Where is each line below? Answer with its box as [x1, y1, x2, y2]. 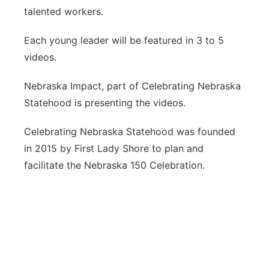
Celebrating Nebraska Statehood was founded [24, 125, 235, 138]
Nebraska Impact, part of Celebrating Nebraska [24, 80, 241, 92]
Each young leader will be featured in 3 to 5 [24, 34, 224, 46]
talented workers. [24, 5, 103, 17]
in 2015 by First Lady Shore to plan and [24, 142, 204, 154]
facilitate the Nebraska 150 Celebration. [24, 159, 205, 171]
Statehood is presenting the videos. [24, 97, 186, 109]
